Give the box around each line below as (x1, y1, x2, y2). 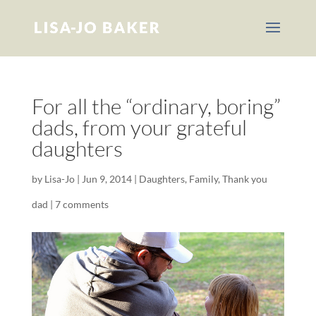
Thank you (221, 173, 267, 185)
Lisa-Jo (44, 173, 75, 185)
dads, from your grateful (31, 114, 247, 140)
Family (188, 173, 218, 185)
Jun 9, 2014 (81, 173, 132, 185)
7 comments (54, 198, 109, 210)
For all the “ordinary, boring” (31, 93, 281, 119)
